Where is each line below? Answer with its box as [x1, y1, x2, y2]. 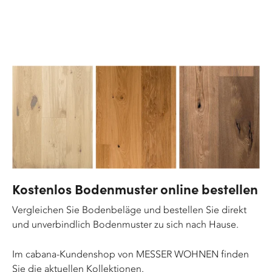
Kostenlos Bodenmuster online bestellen [12, 178, 258, 198]
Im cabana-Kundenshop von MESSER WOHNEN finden [12, 248, 249, 260]
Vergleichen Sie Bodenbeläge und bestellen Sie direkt [12, 203, 246, 216]
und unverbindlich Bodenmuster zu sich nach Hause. [12, 218, 239, 230]
